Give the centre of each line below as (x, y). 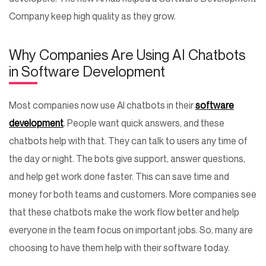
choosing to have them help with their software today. (120, 248)
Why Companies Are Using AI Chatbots (127, 55)
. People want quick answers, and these (144, 123)
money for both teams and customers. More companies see (133, 194)
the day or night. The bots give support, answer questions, (127, 159)
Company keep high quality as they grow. (93, 16)
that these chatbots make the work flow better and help (124, 212)
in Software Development (88, 72)
